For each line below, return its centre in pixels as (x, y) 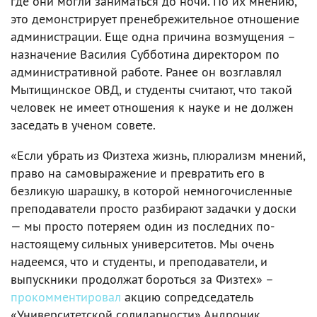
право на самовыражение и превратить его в (138, 173)
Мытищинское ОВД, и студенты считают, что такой (151, 89)
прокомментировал (66, 296)
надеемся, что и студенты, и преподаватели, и (139, 261)
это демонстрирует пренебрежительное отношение (155, 18)
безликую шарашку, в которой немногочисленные (151, 190)
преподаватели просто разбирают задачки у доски (154, 208)
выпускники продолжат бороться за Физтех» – (142, 279)
